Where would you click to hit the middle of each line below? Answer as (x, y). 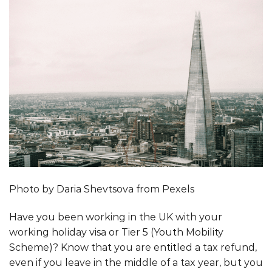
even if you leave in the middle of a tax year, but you (136, 263)
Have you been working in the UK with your (116, 217)
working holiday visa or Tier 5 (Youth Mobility (116, 233)
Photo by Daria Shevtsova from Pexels (102, 189)
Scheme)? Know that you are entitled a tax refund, (133, 248)
